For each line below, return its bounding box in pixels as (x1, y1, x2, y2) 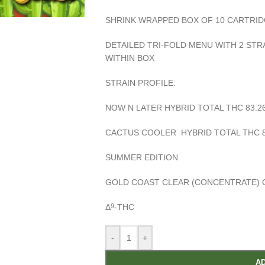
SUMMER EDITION (105, 153, 178, 162)
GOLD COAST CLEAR (105, 177, 189, 187)
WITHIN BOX (105, 53, 154, 63)
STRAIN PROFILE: (105, 78, 176, 88)
